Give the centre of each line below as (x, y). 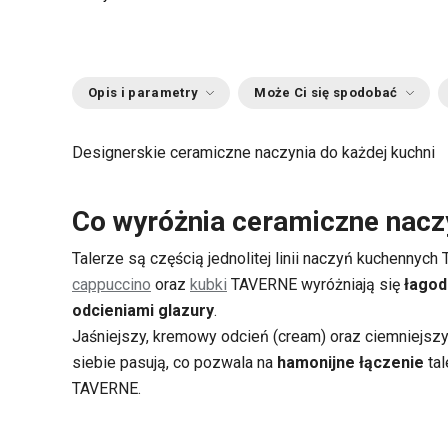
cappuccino (111, 284)
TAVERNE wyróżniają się (315, 284)
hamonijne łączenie (350, 362)
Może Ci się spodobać (326, 92)
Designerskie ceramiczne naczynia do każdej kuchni (255, 152)
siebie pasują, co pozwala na (174, 362)
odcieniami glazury (143, 310)
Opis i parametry (143, 92)
